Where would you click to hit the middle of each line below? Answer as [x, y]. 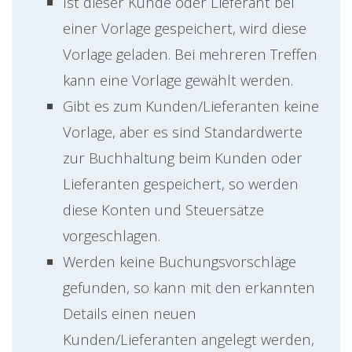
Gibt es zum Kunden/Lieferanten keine [191, 106]
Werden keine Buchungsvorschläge [180, 262]
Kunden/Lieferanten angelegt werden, [189, 339]
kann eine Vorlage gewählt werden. [178, 80]
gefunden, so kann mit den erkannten [189, 288]
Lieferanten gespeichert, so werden [181, 184]
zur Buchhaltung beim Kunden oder [183, 158]
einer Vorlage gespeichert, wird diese [185, 28]
